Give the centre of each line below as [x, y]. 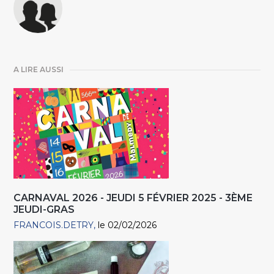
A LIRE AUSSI [39, 70]
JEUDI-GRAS [44, 210]
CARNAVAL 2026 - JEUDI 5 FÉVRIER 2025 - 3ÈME [133, 198]
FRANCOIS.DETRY [54, 225]
